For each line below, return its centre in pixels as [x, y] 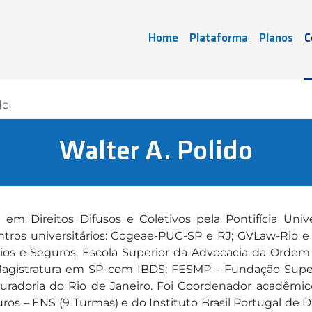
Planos [276, 39]
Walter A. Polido [156, 153]
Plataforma [219, 39]
